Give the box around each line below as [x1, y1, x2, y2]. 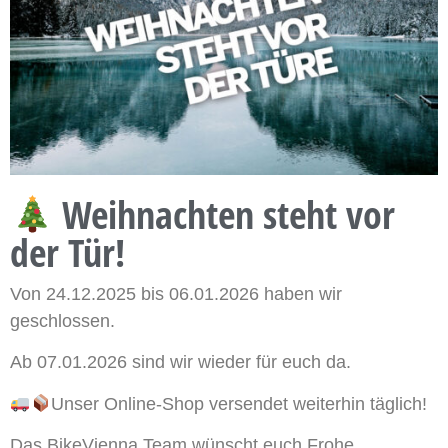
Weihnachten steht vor [53, 187, 396, 240]
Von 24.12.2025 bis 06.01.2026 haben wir [10, 283, 342, 304]
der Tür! [10, 225, 125, 278]
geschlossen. [10, 310, 115, 331]
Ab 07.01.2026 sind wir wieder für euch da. [10, 352, 351, 373]
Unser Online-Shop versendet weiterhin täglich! [51, 393, 427, 414]
